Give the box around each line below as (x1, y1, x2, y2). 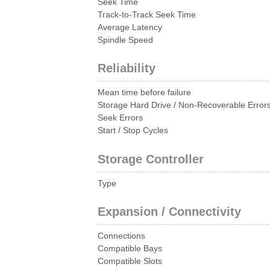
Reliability (98, 61, 155, 75)
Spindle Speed (98, 35, 153, 45)
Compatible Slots (98, 257, 162, 266)
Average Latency (98, 22, 162, 32)
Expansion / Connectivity (98, 205, 241, 219)
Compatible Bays (98, 244, 162, 254)
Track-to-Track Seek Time (98, 10, 196, 19)
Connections (98, 231, 145, 241)
